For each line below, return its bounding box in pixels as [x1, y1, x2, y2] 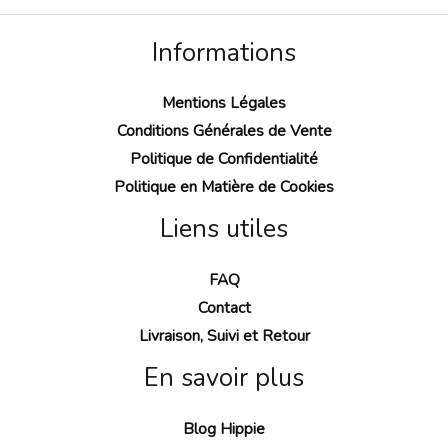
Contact [197, 297, 251, 318]
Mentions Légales [162, 92, 286, 114]
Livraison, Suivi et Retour [138, 325, 310, 346]
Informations [152, 35, 296, 70]
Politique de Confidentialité [130, 148, 318, 170]
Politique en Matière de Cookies [114, 176, 334, 198]
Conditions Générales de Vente [116, 120, 332, 142]
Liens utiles [160, 212, 288, 247]
